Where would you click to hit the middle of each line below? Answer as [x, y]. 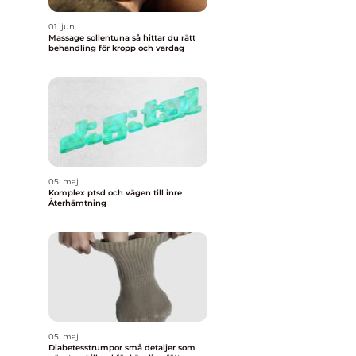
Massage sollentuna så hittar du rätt [90, 38]
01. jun [62, 27]
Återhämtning [77, 203]
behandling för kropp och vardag [116, 48]
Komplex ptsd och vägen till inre [115, 193]
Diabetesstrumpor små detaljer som [87, 348]
